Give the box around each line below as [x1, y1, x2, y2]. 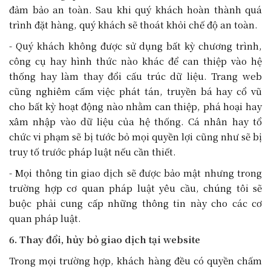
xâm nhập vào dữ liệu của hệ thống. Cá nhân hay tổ [9, 115, 262, 128]
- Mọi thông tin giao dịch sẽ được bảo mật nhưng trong [9, 166, 262, 179]
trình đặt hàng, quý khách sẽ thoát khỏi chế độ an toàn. [9, 18, 258, 31]
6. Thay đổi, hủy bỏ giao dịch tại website [9, 233, 200, 246]
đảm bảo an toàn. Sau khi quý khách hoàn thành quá [9, 3, 262, 16]
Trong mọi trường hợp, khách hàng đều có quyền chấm [9, 254, 262, 267]
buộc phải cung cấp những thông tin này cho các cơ [9, 197, 262, 209]
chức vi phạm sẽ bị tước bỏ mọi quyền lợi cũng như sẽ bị [9, 130, 262, 143]
